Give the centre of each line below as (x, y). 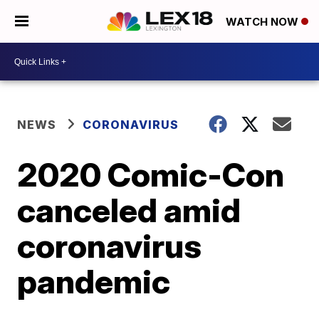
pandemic (94, 281)
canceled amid (129, 210)
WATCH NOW (263, 22)
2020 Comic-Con (151, 174)
